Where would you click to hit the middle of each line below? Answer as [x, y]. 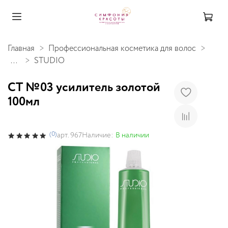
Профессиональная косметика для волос [122, 48]
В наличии [133, 135]
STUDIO [49, 61]
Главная [21, 48]
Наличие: [98, 135]
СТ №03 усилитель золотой [84, 88]
